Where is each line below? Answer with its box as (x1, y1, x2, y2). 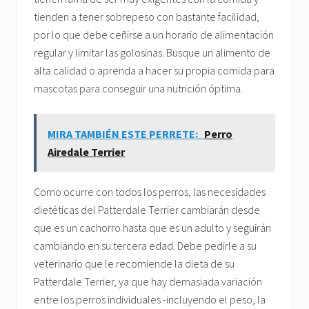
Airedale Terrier (48, 145, 125, 159)
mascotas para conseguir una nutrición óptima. (34, 81, 243, 96)
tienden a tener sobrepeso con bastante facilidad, (34, 10, 259, 24)
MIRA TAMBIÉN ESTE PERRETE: (48, 127, 200, 141)
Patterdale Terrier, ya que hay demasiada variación (34, 275, 262, 289)
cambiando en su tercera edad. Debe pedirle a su (34, 239, 257, 253)
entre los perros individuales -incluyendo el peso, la (34, 292, 266, 307)
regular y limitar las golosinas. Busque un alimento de (34, 46, 270, 60)
